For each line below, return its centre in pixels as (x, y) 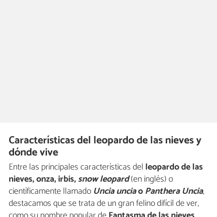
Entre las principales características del (77, 167)
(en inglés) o (152, 179)
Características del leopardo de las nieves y (105, 141)
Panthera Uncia (174, 192)
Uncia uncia (116, 192)
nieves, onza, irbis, (43, 179)
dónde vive (34, 153)
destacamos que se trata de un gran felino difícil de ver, (104, 204)
